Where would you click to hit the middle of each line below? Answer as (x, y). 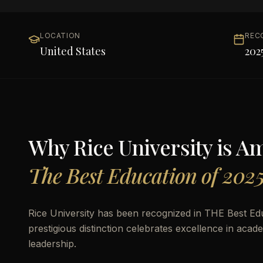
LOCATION (60, 36)
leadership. (52, 244)
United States (73, 51)
